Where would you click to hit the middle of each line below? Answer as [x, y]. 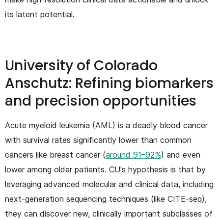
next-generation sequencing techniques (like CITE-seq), [106, 199]
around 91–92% [133, 154]
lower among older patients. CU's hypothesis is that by [105, 169]
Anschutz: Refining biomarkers [109, 83]
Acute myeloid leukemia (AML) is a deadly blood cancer [106, 125]
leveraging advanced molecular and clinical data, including [109, 184]
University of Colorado [81, 65]
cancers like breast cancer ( [55, 154]
